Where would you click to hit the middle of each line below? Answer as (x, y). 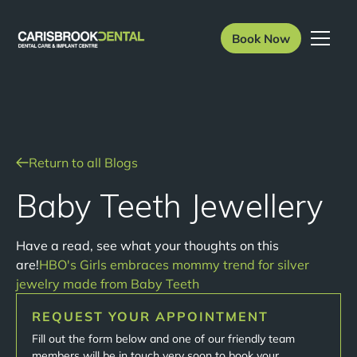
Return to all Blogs (83, 163)
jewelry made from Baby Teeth (108, 284)
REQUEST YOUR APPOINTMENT (151, 317)
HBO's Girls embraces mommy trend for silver (174, 265)
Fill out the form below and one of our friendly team (164, 339)
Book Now (261, 38)
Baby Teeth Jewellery (170, 206)
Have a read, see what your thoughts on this (147, 245)
